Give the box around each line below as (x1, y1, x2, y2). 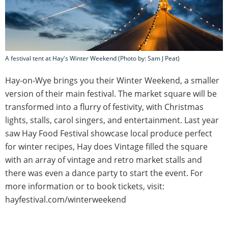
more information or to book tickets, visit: (5, 180, 164, 192)
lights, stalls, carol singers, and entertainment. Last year (5, 114, 219, 126)
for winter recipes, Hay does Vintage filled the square (5, 140, 208, 152)
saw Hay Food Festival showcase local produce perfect (5, 127, 212, 139)
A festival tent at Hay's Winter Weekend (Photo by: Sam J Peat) (5, 53, 180, 63)
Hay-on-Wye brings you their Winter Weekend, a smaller (5, 74, 219, 86)
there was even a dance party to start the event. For (5, 167, 203, 179)
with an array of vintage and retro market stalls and (5, 154, 202, 165)
